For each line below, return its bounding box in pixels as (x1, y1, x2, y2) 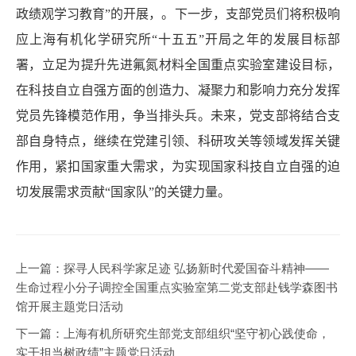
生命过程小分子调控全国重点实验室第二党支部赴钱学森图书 (16, 280, 338, 294)
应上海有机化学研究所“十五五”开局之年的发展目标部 (16, 32, 340, 46)
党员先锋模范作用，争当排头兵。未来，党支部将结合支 (16, 108, 340, 122)
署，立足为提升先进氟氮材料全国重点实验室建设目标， (16, 57, 340, 72)
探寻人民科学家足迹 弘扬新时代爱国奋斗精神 (64, 261, 305, 275)
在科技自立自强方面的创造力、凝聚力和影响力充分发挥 (16, 83, 340, 97)
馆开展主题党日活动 (16, 299, 123, 313)
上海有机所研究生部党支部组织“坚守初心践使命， (64, 326, 330, 340)
